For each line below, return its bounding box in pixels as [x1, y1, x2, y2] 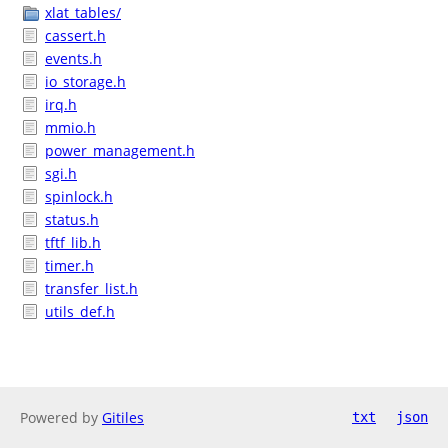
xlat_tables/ [45, 3, 121, 22]
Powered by [20, 408, 102, 427]
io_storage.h [45, 72, 126, 91]
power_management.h [45, 141, 195, 160]
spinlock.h [45, 187, 113, 206]
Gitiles [102, 408, 144, 427]
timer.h [45, 256, 94, 275]
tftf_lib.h [45, 233, 101, 252]
